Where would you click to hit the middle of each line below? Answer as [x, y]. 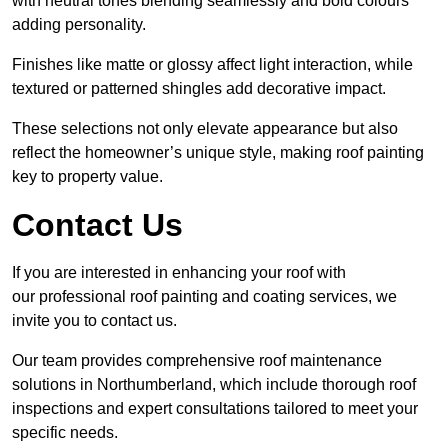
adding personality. [79, 25]
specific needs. [65, 433]
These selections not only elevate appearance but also [205, 129]
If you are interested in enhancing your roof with [179, 273]
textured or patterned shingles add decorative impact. [199, 89]
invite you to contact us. [94, 321]
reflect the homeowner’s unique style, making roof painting [218, 153]
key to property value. [87, 177]
